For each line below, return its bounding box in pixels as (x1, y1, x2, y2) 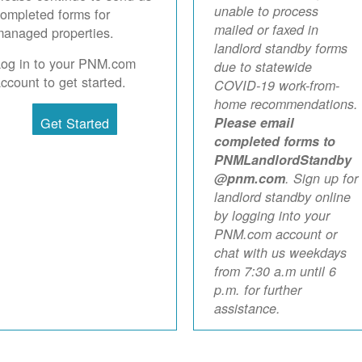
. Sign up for (284, 169, 358, 188)
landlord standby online (213, 187, 351, 207)
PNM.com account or (213, 225, 337, 244)
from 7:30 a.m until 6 (213, 262, 336, 281)
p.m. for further (213, 280, 301, 300)
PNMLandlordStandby (213, 150, 351, 170)
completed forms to (213, 132, 335, 151)
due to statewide (213, 57, 312, 77)
